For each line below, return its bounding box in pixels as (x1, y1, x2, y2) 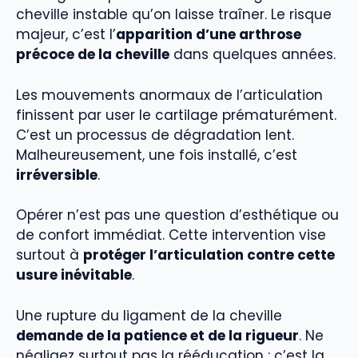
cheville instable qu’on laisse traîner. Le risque (16, 5, 332, 25)
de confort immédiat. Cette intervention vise (16, 225, 326, 245)
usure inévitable (16, 265, 132, 285)
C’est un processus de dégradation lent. (16, 125, 294, 145)
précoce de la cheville (16, 45, 169, 65)
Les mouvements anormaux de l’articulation (16, 85, 323, 105)
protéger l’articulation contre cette (83, 245, 335, 265)
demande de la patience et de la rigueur (16, 325, 299, 345)
